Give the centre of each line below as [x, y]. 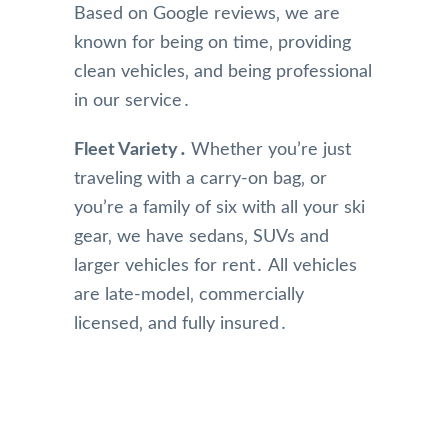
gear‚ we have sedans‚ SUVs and [201, 236]
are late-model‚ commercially [189, 294]
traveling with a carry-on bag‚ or [200, 178]
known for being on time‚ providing [212, 42]
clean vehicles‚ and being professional [223, 71]
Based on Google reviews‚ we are [207, 13]
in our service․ [132, 100]
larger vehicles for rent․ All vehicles [215, 265]
